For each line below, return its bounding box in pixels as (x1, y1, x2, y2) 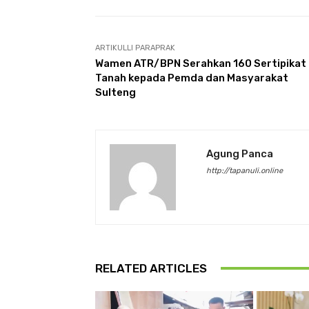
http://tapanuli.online (206, 166, 283, 175)
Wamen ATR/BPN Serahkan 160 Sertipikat (95, 57, 306, 70)
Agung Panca (206, 147, 273, 160)
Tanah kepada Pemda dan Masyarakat (95, 71, 288, 84)
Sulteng (95, 86, 136, 99)
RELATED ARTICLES (95, 261, 207, 275)
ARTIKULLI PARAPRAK (95, 43, 175, 52)
